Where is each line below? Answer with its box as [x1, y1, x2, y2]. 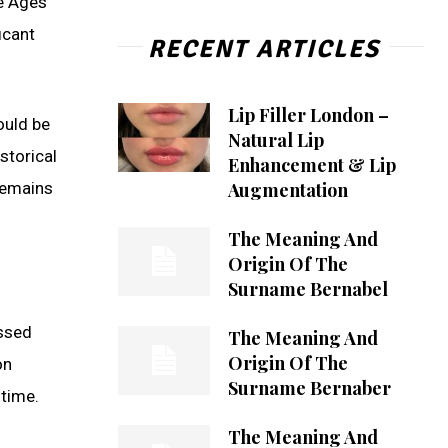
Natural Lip [227, 127, 324, 152]
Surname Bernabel [227, 276, 388, 301]
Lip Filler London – [227, 102, 389, 127]
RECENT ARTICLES [147, 32, 380, 64]
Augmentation [227, 177, 348, 202]
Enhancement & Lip [227, 152, 396, 177]
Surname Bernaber [227, 375, 391, 400]
